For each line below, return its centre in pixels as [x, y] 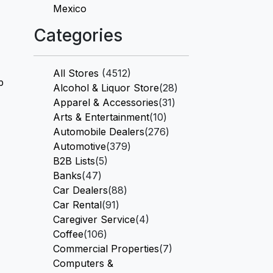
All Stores [76, 73]
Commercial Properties [106, 249]
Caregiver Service [94, 219]
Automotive [80, 146]
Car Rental [77, 205]
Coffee [68, 234]
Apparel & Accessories [106, 102]
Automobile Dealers [99, 132]
